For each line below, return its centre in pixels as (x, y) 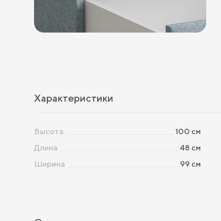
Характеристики (74, 98)
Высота (49, 132)
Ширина (50, 164)
